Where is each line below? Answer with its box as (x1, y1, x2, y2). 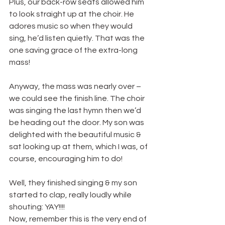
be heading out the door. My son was (9, 119, 146, 127)
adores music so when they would (9, 22, 134, 31)
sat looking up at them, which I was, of (9, 143, 149, 151)
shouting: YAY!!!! (9, 203, 65, 211)
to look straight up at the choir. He (9, 10, 136, 19)
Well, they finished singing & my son (9, 179, 139, 187)
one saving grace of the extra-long (9, 46, 139, 55)
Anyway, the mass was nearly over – (9, 82, 143, 91)
